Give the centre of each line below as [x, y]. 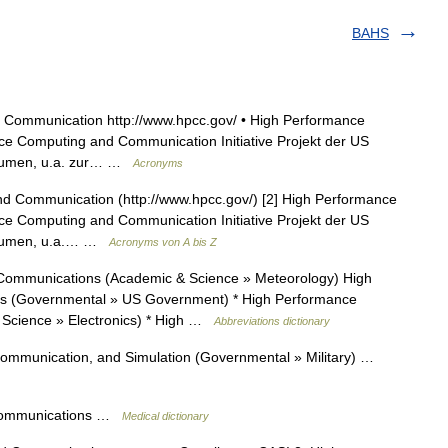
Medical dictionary [165, 416]
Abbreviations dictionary [272, 321]
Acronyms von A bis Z [163, 242]
